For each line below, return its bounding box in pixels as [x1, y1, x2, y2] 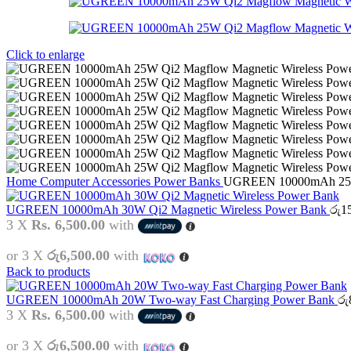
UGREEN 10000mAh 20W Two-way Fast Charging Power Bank [6, 292, 338, 306]
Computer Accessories [40, 175, 154, 188]
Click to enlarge [6, 48, 85, 61]
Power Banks [154, 175, 223, 188]
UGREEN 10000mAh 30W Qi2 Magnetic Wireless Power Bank [6, 203, 330, 216]
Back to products [6, 264, 90, 278]
